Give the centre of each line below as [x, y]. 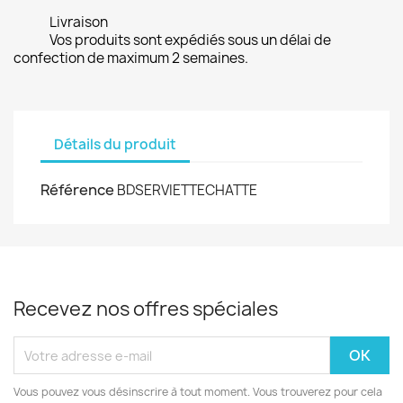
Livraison [79, 22]
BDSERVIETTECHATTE [187, 190]
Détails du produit [115, 144]
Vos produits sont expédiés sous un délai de [190, 40]
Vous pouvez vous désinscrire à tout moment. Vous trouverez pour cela [198, 392]
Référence [77, 190]
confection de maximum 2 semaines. [131, 58]
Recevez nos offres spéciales [146, 309]
